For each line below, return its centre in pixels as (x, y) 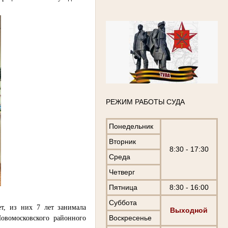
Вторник (122, 142)
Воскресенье (130, 218)
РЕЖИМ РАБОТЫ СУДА (145, 102)
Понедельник (131, 126)
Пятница (123, 188)
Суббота (123, 203)
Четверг (122, 172)
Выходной (189, 210)
